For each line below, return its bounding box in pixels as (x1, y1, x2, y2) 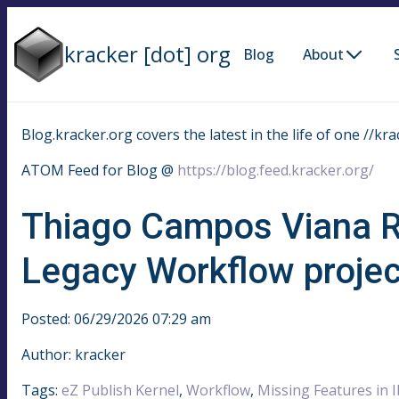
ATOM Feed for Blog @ (21, 160, 177, 181)
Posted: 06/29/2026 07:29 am (21, 308, 211, 329)
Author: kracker (21, 344, 126, 364)
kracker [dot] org (64, 38, 232, 69)
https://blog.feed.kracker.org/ (177, 160, 374, 181)
